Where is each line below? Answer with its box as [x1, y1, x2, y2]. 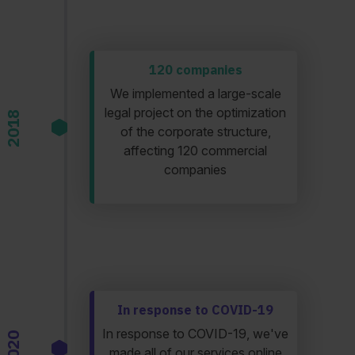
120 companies [148, 62, 242, 78]
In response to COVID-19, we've [102, 326, 289, 342]
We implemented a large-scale [109, 86, 281, 102]
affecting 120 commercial [124, 143, 268, 159]
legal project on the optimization [105, 105, 287, 121]
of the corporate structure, [120, 124, 271, 140]
